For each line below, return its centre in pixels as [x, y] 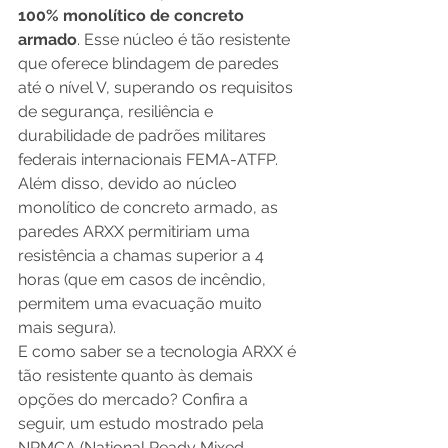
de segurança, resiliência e [117, 111]
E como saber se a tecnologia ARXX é [159, 351]
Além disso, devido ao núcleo [129, 183]
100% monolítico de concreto [133, 15]
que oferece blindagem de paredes [150, 63]
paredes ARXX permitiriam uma [136, 231]
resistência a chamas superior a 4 [143, 255]
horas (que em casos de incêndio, [144, 279]
